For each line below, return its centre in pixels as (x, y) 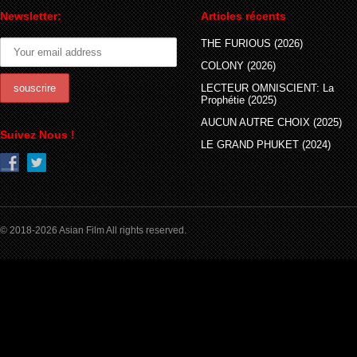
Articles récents (243, 16)
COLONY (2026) (238, 66)
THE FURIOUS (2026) (252, 43)
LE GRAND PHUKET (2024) (266, 145)
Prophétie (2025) (239, 100)
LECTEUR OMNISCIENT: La (267, 88)
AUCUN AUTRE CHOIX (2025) (271, 122)
